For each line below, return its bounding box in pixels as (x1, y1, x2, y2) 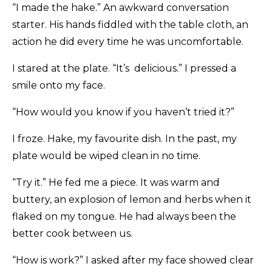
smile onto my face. (12, 80, 105, 92)
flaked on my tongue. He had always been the (12, 211, 236, 223)
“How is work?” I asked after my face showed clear (12, 254, 254, 267)
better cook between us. (12, 228, 132, 240)
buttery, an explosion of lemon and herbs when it (12, 194, 251, 206)
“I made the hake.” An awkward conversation (12, 2, 229, 14)
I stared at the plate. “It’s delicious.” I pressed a (12, 63, 236, 75)
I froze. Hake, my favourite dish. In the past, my (12, 133, 237, 145)
